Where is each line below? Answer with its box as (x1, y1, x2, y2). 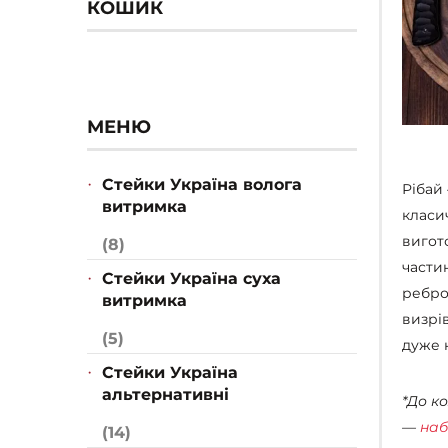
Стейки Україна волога (102, 175, 302, 195)
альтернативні (102, 385, 229, 405)
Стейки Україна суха (102, 269, 281, 289)
